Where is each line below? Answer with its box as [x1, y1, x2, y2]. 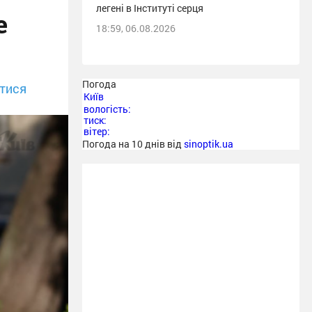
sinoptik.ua [184, 137, 233, 150]
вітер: [84, 125, 110, 138]
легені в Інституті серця [96, 1, 203, 15]
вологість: [84, 102, 131, 116]
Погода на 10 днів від [82, 137, 184, 150]
